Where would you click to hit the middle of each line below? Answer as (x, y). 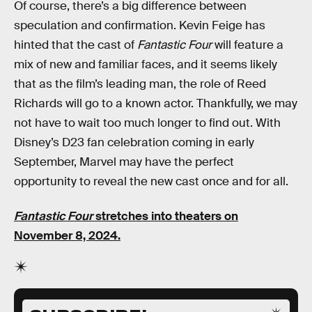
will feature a (248, 45)
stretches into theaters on (165, 216)
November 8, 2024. (67, 235)
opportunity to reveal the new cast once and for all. (151, 182)
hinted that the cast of (76, 45)
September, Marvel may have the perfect (124, 162)
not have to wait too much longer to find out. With (147, 123)
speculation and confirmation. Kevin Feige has (140, 26)
